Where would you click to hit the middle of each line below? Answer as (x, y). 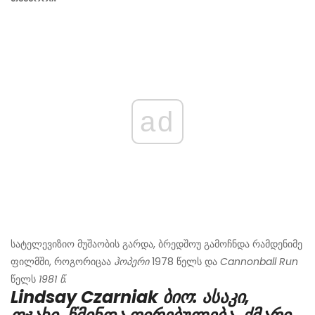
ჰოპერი (131, 262)
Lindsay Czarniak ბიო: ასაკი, (130, 297)
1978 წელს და (185, 262)
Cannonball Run (259, 262)
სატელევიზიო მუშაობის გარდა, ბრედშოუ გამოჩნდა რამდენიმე (156, 244)
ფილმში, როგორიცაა (61, 262)
